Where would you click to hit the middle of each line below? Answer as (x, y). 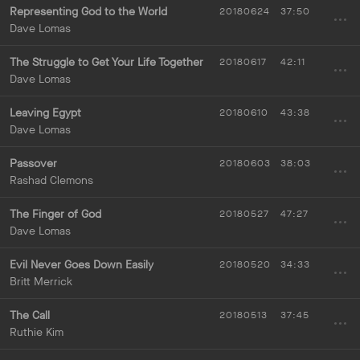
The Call (30, 316)
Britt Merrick (41, 282)
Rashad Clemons (51, 181)
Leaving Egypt (45, 113)
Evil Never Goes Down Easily (82, 265)
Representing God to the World (88, 12)
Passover (33, 164)
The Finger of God (55, 215)
